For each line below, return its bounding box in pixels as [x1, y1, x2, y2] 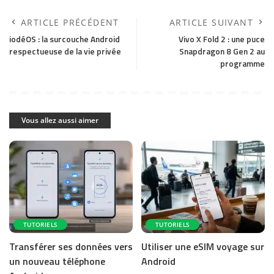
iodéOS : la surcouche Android [9, 32, 120, 45]
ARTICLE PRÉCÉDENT [21, 16, 119, 28]
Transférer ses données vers [9, 239, 133, 254]
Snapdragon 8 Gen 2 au [179, 45, 265, 57]
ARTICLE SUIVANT [169, 16, 253, 28]
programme [220, 57, 265, 70]
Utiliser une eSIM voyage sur [141, 239, 264, 254]
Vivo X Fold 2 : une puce [179, 32, 265, 45]
